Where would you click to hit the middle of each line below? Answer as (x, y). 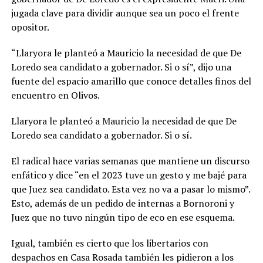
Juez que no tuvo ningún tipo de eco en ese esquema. (123, 218)
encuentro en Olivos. (55, 95)
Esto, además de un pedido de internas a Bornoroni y (122, 203)
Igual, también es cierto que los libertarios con (109, 243)
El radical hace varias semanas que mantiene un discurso (130, 161)
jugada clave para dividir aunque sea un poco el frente (125, 13)
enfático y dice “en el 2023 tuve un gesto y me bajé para (129, 175)
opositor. (30, 27)
